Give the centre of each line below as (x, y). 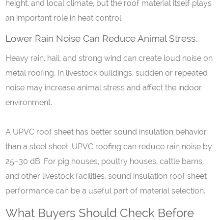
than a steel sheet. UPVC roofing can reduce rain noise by (109, 147)
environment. (29, 102)
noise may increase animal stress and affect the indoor (104, 88)
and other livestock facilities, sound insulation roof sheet (106, 176)
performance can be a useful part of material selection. (106, 191)
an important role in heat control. (64, 18)
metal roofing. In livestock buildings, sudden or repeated (107, 73)
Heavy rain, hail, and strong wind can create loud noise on (109, 58)
